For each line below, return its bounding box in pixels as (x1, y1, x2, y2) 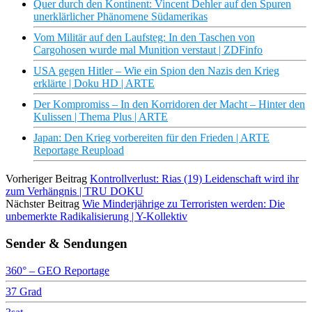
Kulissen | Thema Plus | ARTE (33, 111, 168, 123)
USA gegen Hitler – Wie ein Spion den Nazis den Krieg (33, 65, 279, 77)
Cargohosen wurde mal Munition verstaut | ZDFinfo (33, 44, 263, 56)
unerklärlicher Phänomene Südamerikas (33, 10, 208, 23)
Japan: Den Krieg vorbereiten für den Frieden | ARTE (33, 132, 270, 144)
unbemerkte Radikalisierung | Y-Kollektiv (6, 210, 187, 223)
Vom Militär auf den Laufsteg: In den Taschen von (33, 31, 255, 44)
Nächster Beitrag (6, 198, 79, 210)
